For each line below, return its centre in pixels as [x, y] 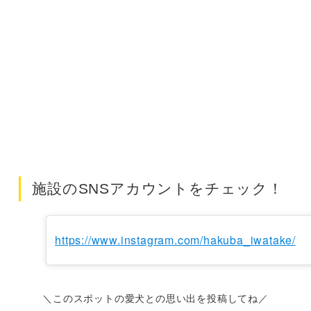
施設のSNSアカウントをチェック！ [158, 189]
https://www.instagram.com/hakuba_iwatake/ [175, 240]
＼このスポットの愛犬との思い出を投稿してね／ [155, 298]
